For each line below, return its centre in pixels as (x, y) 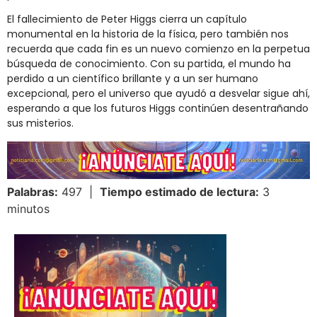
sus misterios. (40, 123)
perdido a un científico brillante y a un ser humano (133, 79)
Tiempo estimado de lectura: (179, 191)
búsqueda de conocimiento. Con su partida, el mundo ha (149, 64)
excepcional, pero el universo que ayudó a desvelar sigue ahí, (158, 94)
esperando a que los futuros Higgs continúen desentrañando (158, 109)
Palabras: (33, 191)
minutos (28, 208)
